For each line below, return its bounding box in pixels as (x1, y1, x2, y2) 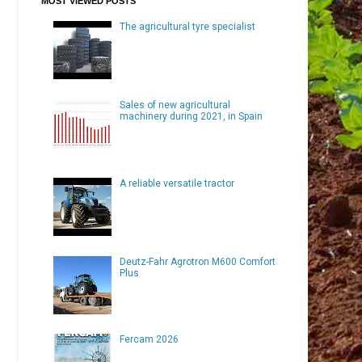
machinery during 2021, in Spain (119, 110, 263, 122)
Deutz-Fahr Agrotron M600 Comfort (119, 255, 276, 267)
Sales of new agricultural (119, 99, 230, 111)
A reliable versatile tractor (119, 177, 234, 189)
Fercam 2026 (119, 334, 179, 346)
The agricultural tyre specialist (119, 21, 255, 33)
